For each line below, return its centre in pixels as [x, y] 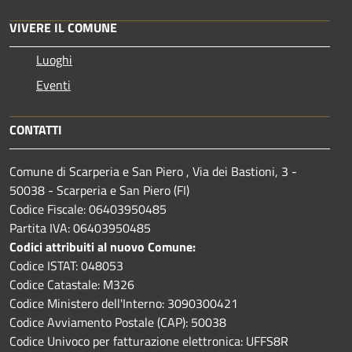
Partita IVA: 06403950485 [80, 227]
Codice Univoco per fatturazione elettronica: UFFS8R [149, 341]
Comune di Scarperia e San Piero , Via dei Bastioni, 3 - [153, 171]
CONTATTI [36, 129]
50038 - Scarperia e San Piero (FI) [99, 190]
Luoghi [54, 59]
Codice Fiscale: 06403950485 [88, 209]
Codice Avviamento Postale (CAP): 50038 [118, 322]
